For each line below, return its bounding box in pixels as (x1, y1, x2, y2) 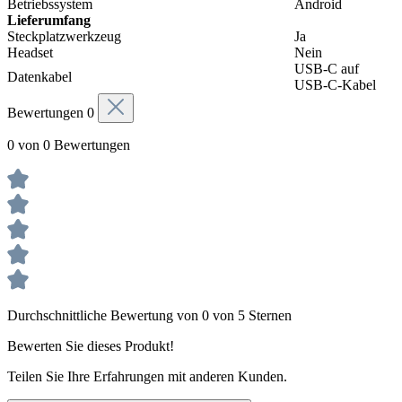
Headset (7, 45, 53, 61)
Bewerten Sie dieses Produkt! (7, 338, 174, 354)
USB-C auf (294, 61, 359, 77)
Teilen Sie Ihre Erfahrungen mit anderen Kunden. (7, 369, 287, 385)
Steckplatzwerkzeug (7, 29, 121, 45)
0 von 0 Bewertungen (7, 137, 130, 153)
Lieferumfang (7, 13, 91, 29)
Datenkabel (7, 69, 72, 85)
